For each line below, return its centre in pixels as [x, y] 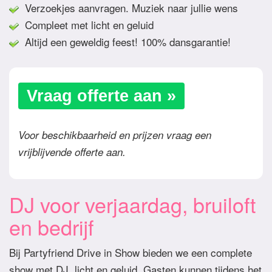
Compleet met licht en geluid [86, 25]
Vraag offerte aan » [101, 96]
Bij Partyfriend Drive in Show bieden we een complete [131, 253]
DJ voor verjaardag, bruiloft [132, 205]
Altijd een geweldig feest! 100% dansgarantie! [125, 42]
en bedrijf [51, 227]
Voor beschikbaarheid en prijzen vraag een [115, 135]
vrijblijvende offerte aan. [72, 152]
